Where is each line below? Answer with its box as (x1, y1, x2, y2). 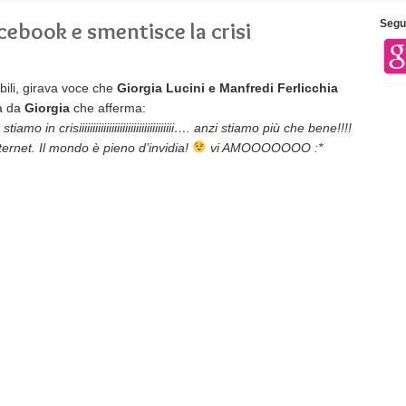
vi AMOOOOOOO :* (207, 140, 324, 155)
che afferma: (70, 101, 146, 115)
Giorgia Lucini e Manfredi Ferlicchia (117, 81, 338, 95)
